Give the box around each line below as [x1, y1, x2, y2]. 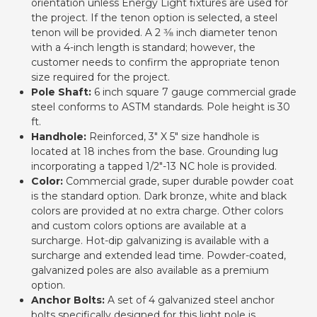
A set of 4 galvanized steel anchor [108, 294, 275, 307]
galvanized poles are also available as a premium [31, 264, 270, 277]
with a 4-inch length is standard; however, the [31, 41, 256, 54]
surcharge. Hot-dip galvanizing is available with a [31, 234, 270, 248]
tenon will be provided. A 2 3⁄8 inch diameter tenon [31, 26, 278, 40]
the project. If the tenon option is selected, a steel [31, 11, 278, 25]
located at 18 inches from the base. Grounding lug [31, 145, 279, 158]
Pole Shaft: [31, 86, 95, 99]
